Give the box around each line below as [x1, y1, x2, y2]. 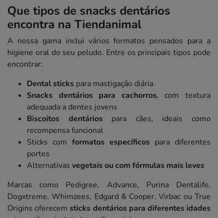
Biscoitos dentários [27, 113, 103, 125]
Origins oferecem [7, 203, 70, 214]
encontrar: [7, 59, 43, 70]
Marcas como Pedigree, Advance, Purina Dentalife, [7, 180, 211, 191]
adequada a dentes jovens [27, 102, 117, 113]
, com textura [156, 90, 211, 101]
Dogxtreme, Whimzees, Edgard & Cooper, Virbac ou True [7, 191, 211, 202]
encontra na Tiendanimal [7, 17, 142, 33]
